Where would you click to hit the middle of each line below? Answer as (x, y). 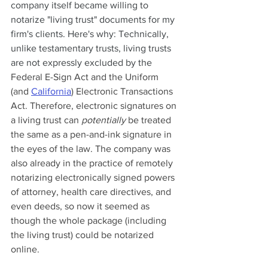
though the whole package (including (90, 221)
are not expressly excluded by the (83, 63)
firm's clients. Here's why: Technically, (91, 34)
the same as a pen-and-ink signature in (92, 135)
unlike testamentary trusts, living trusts (92, 48)
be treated (150, 120)
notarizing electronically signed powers (94, 178)
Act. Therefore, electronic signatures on (95, 106)
